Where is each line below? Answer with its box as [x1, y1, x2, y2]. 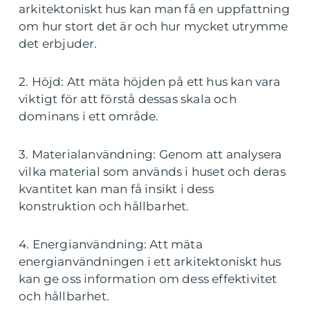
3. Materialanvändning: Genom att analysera [19, 147, 282, 162]
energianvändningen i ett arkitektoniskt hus [19, 255, 282, 269]
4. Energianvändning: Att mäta [19, 237, 203, 252]
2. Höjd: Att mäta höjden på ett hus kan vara [19, 75, 280, 89]
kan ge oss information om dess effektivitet [19, 272, 277, 286]
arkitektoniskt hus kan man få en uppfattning [19, 2, 290, 17]
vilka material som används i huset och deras [19, 165, 286, 179]
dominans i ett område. [19, 109, 159, 124]
